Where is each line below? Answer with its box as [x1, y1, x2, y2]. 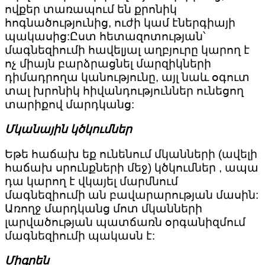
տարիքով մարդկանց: [5, 98, 134, 111]
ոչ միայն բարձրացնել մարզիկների [5, 57, 211, 70]
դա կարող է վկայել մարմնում [5, 175, 178, 188]
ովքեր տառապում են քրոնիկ [5, 3, 177, 16]
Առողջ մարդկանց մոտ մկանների [5, 202, 202, 215]
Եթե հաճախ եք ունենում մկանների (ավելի [5, 148, 257, 161]
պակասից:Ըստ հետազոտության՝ [5, 30, 206, 43]
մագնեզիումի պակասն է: [5, 230, 155, 243]
